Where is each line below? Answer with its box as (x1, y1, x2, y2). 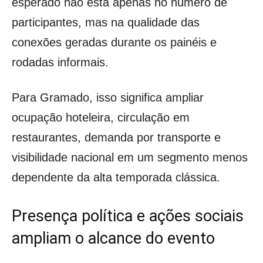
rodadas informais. (12, 56, 109, 69)
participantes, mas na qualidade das (12, 16, 200, 29)
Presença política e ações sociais (12, 207, 244, 226)
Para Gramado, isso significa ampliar (12, 91, 204, 104)
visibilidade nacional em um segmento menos (12, 151, 248, 164)
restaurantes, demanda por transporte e (12, 131, 221, 144)
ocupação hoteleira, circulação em (12, 111, 190, 124)
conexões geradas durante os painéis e (12, 36, 217, 49)
